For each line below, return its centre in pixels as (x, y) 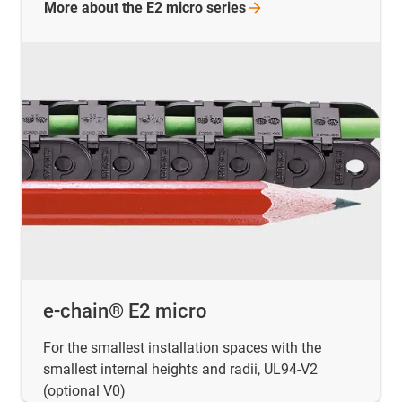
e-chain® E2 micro (125, 311)
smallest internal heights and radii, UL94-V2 (180, 370)
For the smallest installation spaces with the (182, 348)
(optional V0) (84, 391)
